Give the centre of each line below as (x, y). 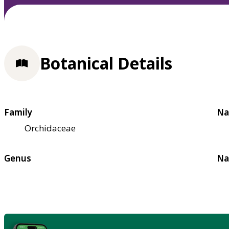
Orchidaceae (50, 128)
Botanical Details (106, 63)
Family (18, 112)
